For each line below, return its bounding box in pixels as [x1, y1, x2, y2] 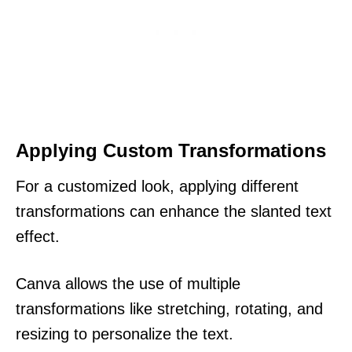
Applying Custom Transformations [16, 139, 326, 161]
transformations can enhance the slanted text [16, 202, 332, 220]
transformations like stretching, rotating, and [16, 299, 323, 317]
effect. [16, 227, 60, 245]
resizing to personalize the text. [16, 324, 233, 343]
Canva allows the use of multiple [16, 274, 240, 292]
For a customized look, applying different [16, 177, 299, 195]
